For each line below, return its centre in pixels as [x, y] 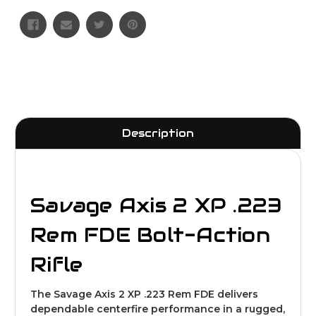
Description [158, 133]
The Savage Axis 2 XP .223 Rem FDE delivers [144, 294]
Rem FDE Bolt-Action [150, 235]
